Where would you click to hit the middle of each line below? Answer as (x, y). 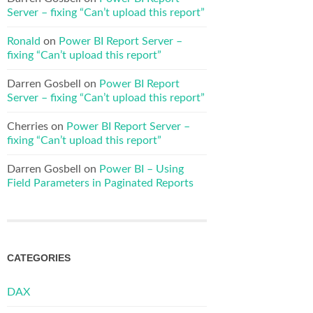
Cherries (28, 126)
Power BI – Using (141, 169)
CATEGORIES (39, 258)
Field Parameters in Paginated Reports (100, 183)
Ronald (24, 41)
